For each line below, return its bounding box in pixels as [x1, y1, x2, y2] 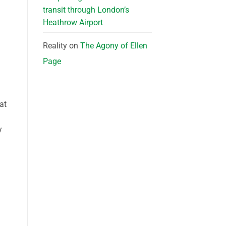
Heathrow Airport [42, 18, 103, 28]
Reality [42, 41, 67, 51]
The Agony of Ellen [80, 41, 147, 51]
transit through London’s [42, 5, 129, 15]
